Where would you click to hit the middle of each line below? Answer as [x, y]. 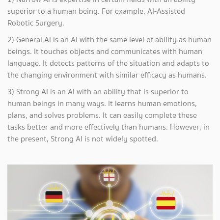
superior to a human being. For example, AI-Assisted [96, 11]
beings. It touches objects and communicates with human [105, 51]
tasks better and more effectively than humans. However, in [109, 127]
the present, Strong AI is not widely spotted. [83, 138]
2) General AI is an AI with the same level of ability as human [110, 39]
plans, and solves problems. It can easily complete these [102, 115]
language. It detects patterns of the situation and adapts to [108, 63]
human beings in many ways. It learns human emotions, [102, 103]
